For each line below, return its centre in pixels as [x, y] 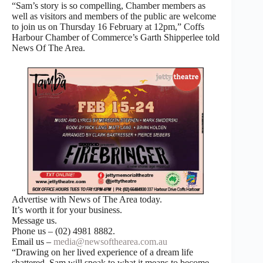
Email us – [33, 241]
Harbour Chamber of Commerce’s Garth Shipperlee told [116, 37]
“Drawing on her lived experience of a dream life [102, 252]
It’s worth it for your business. [67, 210]
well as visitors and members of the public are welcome [114, 16]
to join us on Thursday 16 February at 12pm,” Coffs [108, 26]
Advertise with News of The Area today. [87, 199]
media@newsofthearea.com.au [110, 241]
